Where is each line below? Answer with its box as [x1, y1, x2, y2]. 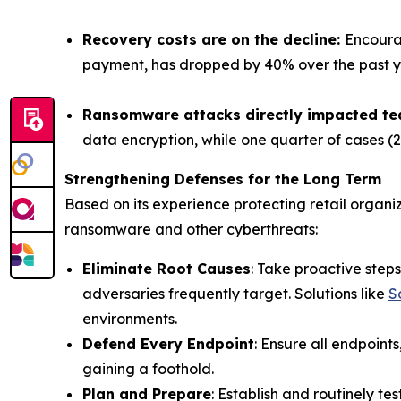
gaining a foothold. [82, 359, 214, 378]
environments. [82, 309, 177, 328]
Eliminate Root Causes [82, 259, 251, 277]
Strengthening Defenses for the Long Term [64, 169, 381, 188]
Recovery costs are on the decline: [82, 30, 345, 48]
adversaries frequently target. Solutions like [82, 284, 388, 303]
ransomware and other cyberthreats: [64, 219, 318, 238]
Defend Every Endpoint [82, 334, 254, 353]
